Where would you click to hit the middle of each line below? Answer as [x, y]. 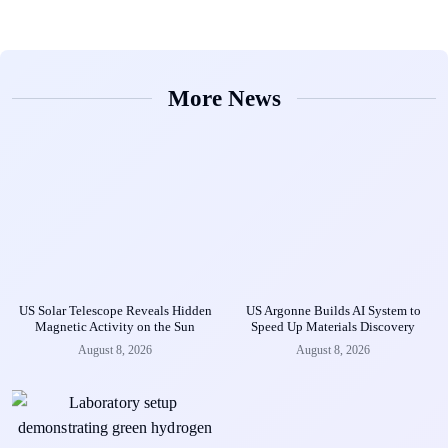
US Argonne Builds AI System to [333, 311]
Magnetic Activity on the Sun [115, 327]
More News [224, 99]
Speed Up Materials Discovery [333, 327]
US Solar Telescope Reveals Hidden [115, 311]
